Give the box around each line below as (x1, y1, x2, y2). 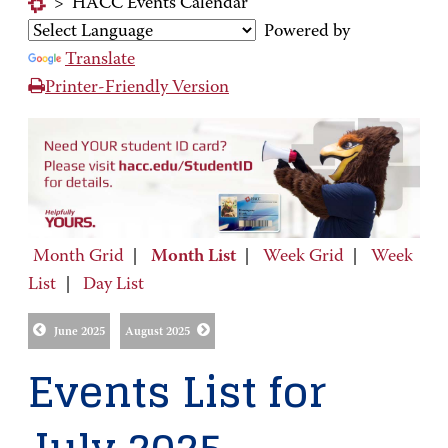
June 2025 (53, 326, 105, 339)
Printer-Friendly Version (45, 79, 229, 97)
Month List (150, 247, 236, 266)
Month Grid (32, 247, 124, 266)
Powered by (256, 23, 350, 41)
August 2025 (124, 326, 190, 339)
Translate (65, 51, 135, 69)
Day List (83, 275, 144, 294)
